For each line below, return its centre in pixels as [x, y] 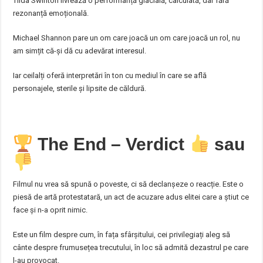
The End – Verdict [111, 144]
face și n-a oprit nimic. [50, 210]
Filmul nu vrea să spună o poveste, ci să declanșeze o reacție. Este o [129, 184]
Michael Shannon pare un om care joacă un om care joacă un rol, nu [127, 38]
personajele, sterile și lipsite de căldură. [80, 88]
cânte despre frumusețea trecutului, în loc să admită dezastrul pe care [131, 247]
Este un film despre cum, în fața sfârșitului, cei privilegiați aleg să [122, 234]
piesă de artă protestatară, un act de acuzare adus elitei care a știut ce [131, 197]
